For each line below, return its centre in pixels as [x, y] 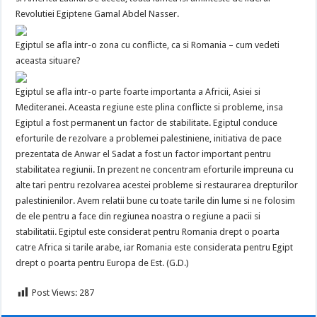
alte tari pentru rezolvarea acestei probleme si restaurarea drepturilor [157, 185]
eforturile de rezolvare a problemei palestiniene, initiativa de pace [149, 138]
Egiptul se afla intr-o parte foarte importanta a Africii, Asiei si [138, 92]
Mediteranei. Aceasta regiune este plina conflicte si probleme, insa [150, 107]
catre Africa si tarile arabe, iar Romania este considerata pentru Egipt [155, 247]
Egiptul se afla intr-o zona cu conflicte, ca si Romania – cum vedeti [148, 45]
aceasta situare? [48, 60]
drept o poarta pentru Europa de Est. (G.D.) [103, 263]
